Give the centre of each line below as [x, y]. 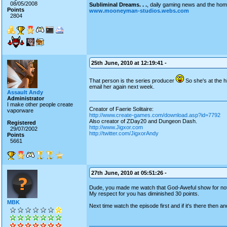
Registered [22, 123]
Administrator [26, 98]
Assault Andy [25, 92]
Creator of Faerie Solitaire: [121, 109]
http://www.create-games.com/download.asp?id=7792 [155, 115]
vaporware [20, 110]
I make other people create [40, 104]
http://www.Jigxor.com [116, 127]
